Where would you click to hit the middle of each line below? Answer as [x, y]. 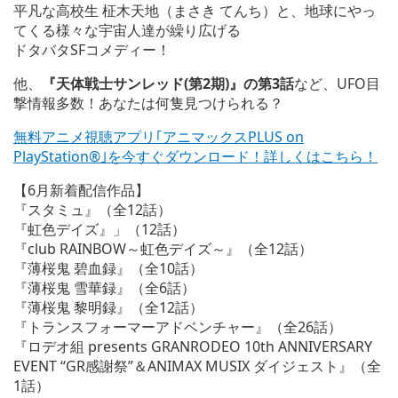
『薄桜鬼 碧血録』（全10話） [108, 268]
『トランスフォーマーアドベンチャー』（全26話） [178, 326]
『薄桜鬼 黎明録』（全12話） [108, 307]
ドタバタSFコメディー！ [92, 49]
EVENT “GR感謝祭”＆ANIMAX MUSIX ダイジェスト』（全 [197, 366]
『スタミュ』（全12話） [92, 209]
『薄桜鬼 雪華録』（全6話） [104, 287]
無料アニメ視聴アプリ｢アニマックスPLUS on [159, 136]
